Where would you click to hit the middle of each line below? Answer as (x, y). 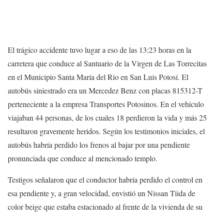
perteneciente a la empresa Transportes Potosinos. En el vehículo (106, 104)
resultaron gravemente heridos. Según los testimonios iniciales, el (106, 131)
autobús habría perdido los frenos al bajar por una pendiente (99, 144)
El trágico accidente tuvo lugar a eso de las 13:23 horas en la (100, 49)
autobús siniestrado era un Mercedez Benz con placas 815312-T (105, 90)
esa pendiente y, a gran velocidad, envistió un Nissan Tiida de (101, 193)
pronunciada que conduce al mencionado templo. (83, 158)
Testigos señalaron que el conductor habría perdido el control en (105, 179)
